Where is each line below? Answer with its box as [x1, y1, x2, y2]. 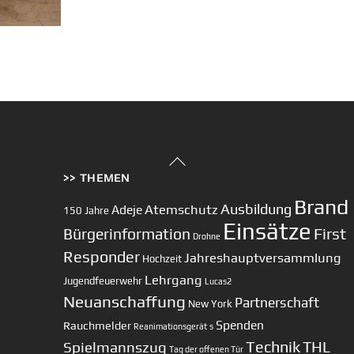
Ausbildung [220, 200, 292, 217]
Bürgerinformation [63, 224, 191, 243]
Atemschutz [145, 201, 219, 217]
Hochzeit [142, 252, 183, 265]
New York [188, 297, 233, 310]
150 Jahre [63, 204, 110, 217]
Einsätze [223, 217, 312, 244]
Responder [63, 247, 141, 265]
